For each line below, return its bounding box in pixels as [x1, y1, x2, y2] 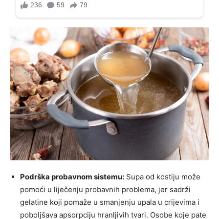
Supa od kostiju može [124, 172, 200, 181]
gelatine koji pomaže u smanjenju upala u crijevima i [20, 197, 199, 207]
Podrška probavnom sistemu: [20, 172, 124, 181]
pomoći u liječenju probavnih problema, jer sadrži [20, 184, 191, 194]
